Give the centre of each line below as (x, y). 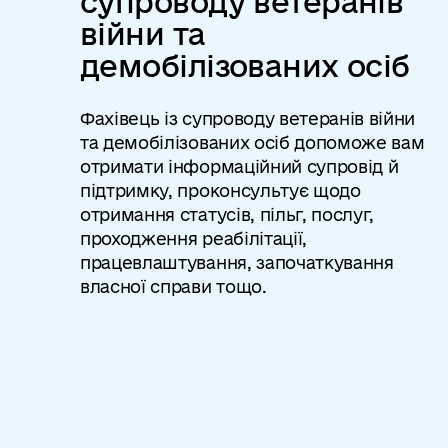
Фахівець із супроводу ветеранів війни (248, 118)
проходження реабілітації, (193, 238)
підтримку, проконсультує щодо (220, 190)
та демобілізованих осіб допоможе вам (252, 142)
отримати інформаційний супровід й (239, 166)
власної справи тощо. (173, 286)
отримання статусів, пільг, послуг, (227, 214)
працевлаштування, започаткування (237, 262)
